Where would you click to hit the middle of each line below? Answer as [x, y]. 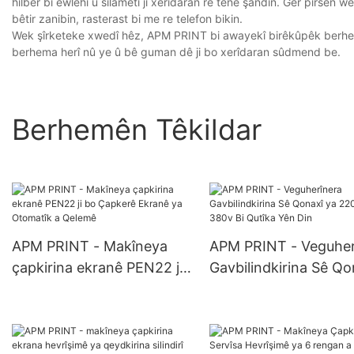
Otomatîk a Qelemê [76, 311]
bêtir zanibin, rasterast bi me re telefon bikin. [127, 19]
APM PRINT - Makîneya [90, 247]
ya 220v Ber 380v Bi [277, 289]
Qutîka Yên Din [258, 311]
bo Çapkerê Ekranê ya [86, 289]
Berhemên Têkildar [137, 129]
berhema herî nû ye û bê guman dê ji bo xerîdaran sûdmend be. [176, 52]
